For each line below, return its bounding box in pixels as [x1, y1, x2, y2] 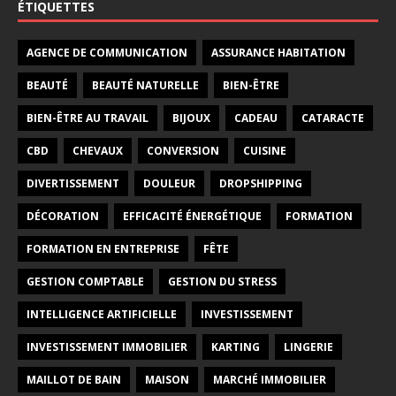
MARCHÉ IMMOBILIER [213, 372, 326, 387]
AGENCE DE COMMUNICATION [27, 45, 187, 60]
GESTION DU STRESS [168, 274, 277, 289]
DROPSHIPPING [219, 176, 302, 191]
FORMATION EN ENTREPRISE [27, 241, 179, 256]
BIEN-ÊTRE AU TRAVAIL [27, 110, 148, 126]
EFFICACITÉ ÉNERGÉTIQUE [123, 209, 262, 224]
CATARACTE [301, 110, 364, 126]
